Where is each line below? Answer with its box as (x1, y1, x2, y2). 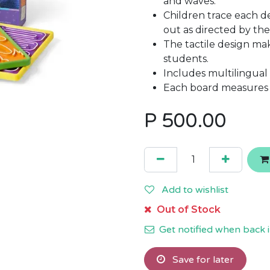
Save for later (170, 254, 234, 266)
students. (163, 53, 209, 64)
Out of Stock (154, 204, 221, 215)
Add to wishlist (162, 184, 228, 196)
